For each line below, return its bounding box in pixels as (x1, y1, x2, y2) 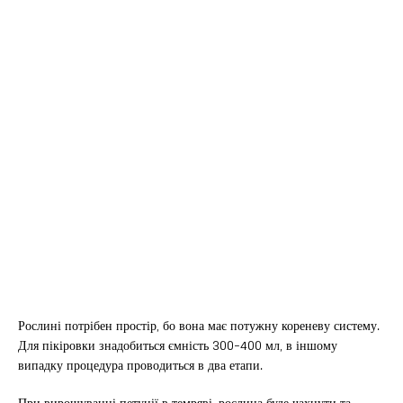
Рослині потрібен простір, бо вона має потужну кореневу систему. (18, 314, 380, 337)
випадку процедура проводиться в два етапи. (18, 354, 263, 377)
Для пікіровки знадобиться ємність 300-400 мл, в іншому (18, 334, 337, 357)
